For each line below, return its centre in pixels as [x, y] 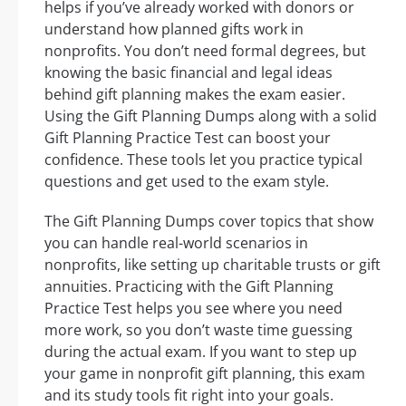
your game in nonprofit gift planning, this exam [205, 374]
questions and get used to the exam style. [187, 182]
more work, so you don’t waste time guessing [198, 330]
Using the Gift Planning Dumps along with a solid [211, 116]
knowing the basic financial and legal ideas [188, 73]
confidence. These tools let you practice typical [203, 160]
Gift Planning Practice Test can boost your [188, 138]
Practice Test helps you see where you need [193, 309]
